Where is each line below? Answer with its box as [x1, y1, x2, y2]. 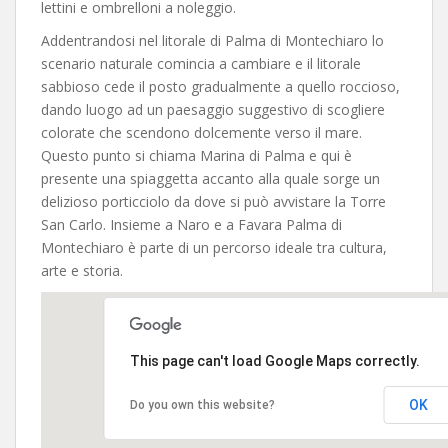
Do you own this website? [129, 398, 275, 412]
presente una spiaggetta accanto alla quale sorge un [41, 169, 380, 188]
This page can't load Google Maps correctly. [129, 353, 420, 369]
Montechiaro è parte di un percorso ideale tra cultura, [41, 238, 387, 257]
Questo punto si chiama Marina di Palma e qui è [41, 146, 352, 165]
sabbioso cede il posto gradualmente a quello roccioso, [41, 77, 400, 96]
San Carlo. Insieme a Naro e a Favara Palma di [41, 215, 342, 234]
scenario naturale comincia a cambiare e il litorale [41, 54, 361, 73]
